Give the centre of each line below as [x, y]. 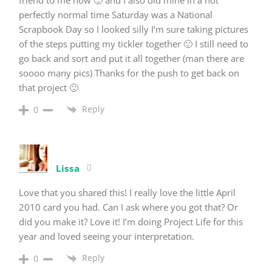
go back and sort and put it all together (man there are [131, 58]
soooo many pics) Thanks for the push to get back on [129, 73]
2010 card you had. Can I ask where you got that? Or [128, 207]
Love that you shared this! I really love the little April [127, 193]
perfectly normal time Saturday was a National [116, 14]
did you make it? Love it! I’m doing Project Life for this [131, 222]
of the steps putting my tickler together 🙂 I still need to [134, 43]
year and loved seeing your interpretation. [107, 236]
